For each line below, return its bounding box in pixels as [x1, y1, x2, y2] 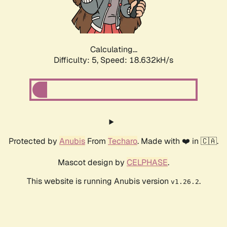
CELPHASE [127, 157, 168, 168]
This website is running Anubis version [26, 176, 171, 187]
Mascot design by [58, 157, 127, 168]
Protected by [9, 136, 59, 147]
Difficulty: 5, [54, 55, 100, 66]
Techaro [108, 136, 137, 147]
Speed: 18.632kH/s [100, 55, 173, 66]
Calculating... [90, 44, 137, 55]
